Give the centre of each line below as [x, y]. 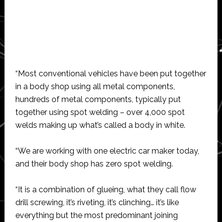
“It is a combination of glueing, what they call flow [106, 189]
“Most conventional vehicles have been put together [111, 73]
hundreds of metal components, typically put [98, 99]
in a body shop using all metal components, [95, 86]
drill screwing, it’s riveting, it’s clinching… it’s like [97, 202]
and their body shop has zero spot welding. [94, 164]
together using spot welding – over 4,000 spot [100, 112]
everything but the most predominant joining [96, 215]
